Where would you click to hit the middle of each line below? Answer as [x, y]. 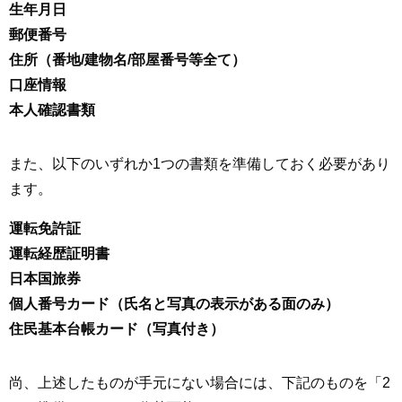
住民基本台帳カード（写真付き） [117, 329]
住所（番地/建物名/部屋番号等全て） [127, 60]
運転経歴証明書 [59, 253]
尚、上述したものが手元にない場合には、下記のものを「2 [200, 383]
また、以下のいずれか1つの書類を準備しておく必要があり [200, 164]
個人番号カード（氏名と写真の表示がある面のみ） [174, 304]
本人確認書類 [52, 110]
